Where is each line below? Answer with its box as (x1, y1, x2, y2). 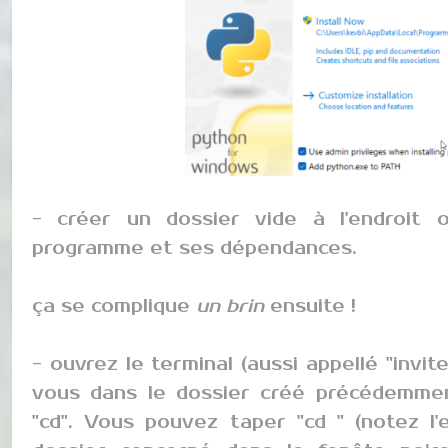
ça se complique (32, 295, 196, 318)
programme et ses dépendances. (32, 237, 357, 260)
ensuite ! (264, 295, 356, 318)
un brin (196, 295, 264, 318)
